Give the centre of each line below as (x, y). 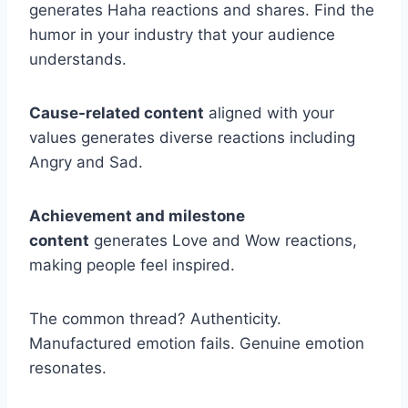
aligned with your (269, 112)
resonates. (68, 367)
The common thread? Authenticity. (155, 318)
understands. (78, 59)
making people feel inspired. (132, 265)
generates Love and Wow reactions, (223, 240)
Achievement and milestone (137, 215)
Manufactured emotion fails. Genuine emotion (197, 343)
